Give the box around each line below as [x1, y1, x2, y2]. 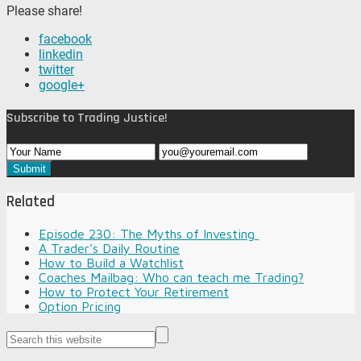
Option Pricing [39, 298, 121, 313]
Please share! [6, 2, 82, 19]
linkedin [39, 46, 83, 62]
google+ [39, 77, 85, 93]
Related [6, 192, 55, 211]
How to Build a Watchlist [39, 255, 184, 270]
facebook [39, 31, 92, 47]
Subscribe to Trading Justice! [6, 109, 168, 127]
